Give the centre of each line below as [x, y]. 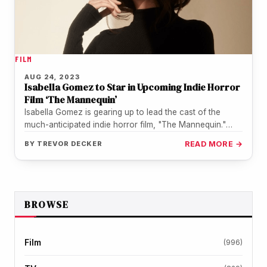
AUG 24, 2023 [52, 77]
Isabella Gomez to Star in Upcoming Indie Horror [132, 87]
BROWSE [47, 204]
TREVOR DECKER [70, 143]
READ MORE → [213, 144]
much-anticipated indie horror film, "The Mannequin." [125, 124]
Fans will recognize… [65, 137]
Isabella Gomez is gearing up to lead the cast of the [122, 112]
